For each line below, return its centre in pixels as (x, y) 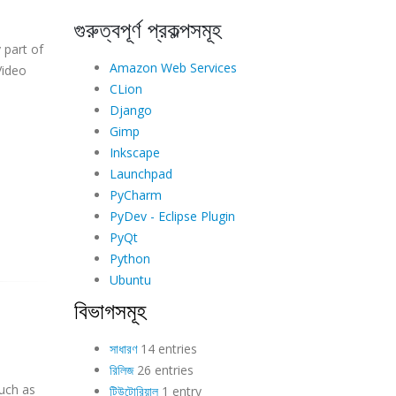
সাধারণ (123, 348)
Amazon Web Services (173, 67)
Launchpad (141, 173)
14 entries (167, 348)
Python (129, 258)
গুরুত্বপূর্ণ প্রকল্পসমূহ (148, 29)
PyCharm (135, 194)
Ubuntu (130, 279)
